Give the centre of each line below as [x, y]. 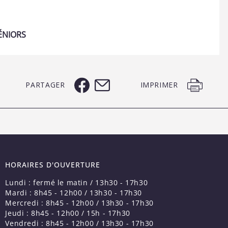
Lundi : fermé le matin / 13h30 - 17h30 [77, 182]
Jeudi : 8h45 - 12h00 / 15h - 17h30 [68, 213]
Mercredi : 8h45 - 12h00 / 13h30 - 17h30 [79, 203]
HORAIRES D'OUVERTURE [53, 164]
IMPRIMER [159, 85]
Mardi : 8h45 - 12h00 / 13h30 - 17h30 [74, 192]
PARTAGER [45, 85]
